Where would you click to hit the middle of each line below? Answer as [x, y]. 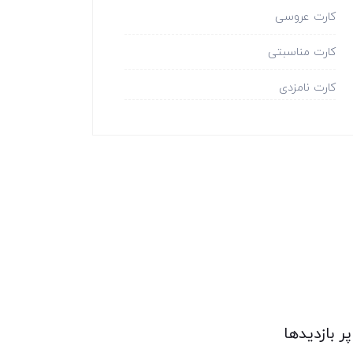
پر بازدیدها [317, 333]
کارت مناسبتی [302, 52]
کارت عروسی [305, 16]
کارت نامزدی [307, 87]
